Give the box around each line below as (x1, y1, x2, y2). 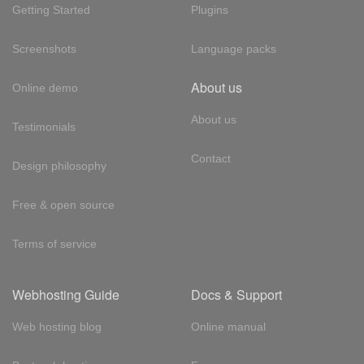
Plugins (190, 3, 228, 16)
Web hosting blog (12, 320, 102, 333)
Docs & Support (190, 285, 282, 304)
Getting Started (12, 3, 90, 16)
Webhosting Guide (12, 285, 119, 304)
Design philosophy (12, 159, 106, 172)
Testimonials (12, 120, 76, 133)
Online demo (12, 81, 78, 94)
